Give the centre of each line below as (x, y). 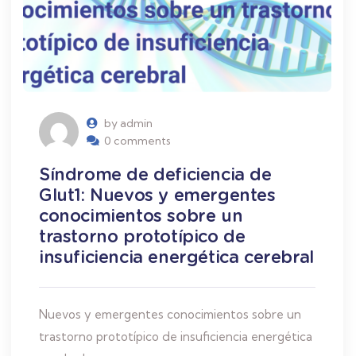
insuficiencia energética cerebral (176, 256)
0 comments (137, 140)
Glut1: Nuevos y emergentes (157, 194)
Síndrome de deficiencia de (155, 174)
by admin (128, 123)
